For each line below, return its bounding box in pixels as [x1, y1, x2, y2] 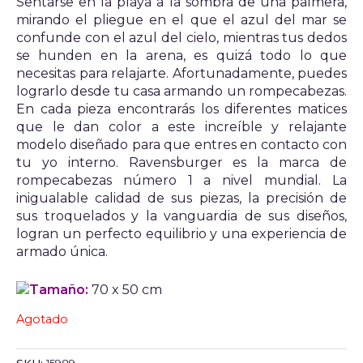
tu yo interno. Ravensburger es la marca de [16, 154, 347, 170]
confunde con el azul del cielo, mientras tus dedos [16, 29, 347, 45]
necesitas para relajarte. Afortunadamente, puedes [16, 65, 347, 81]
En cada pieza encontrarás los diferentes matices [16, 100, 347, 117]
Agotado [16, 311, 68, 327]
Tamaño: [29, 282, 88, 298]
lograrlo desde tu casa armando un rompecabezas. [16, 83, 347, 99]
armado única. [16, 243, 108, 259]
